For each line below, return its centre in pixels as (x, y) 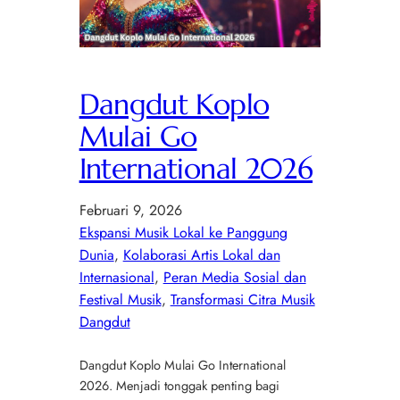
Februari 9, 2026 (130, 210)
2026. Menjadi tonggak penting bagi (179, 385)
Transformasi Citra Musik (242, 299)
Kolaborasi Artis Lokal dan (201, 254)
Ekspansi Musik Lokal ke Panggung (183, 232)
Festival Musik (120, 299)
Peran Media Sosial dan (234, 277)
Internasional (117, 277)
